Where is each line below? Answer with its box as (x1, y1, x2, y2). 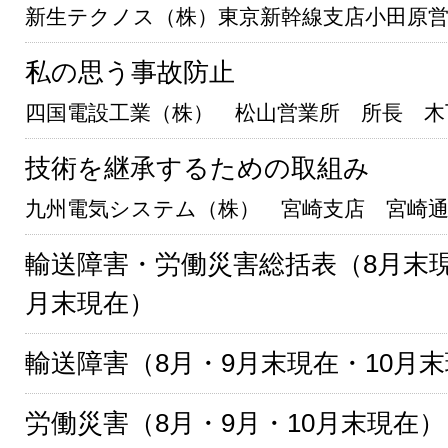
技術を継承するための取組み (25, 153, 370, 184)
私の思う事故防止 (25, 57, 235, 88)
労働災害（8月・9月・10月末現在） (25, 408, 445, 439)
